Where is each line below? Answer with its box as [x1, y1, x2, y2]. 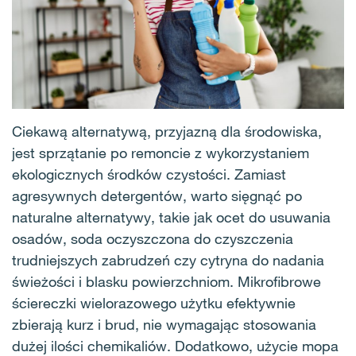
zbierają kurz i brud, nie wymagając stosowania [12, 315, 316, 334]
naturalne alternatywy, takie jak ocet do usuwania [12, 208, 331, 226]
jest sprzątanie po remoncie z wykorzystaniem [12, 144, 309, 162]
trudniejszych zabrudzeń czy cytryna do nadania [12, 251, 324, 269]
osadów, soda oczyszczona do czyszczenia [12, 230, 293, 248]
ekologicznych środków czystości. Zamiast [12, 165, 286, 184]
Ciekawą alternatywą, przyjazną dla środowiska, [12, 122, 322, 141]
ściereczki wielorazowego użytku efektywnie [12, 294, 296, 312]
